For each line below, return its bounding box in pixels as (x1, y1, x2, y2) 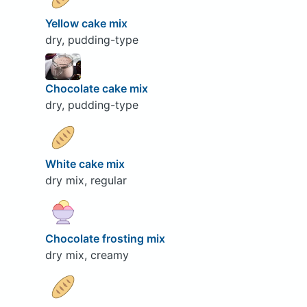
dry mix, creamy (45, 247, 129, 262)
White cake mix (45, 156, 127, 171)
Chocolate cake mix (45, 82, 151, 96)
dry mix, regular (45, 173, 127, 187)
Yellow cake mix (45, 16, 130, 30)
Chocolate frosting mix (45, 231, 168, 245)
